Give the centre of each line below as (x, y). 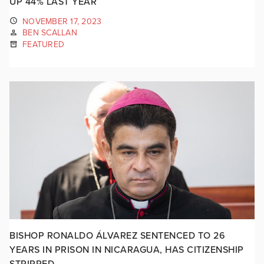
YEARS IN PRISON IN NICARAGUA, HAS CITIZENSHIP (127, 250)
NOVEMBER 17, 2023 (62, 21)
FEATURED (43, 44)
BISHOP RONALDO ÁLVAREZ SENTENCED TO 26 (117, 235)
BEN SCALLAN (50, 33)
